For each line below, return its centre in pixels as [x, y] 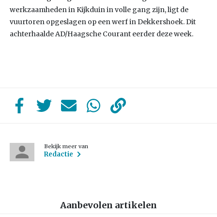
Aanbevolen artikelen [108, 205]
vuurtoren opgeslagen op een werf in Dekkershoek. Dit [103, 22]
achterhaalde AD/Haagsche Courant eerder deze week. [101, 34]
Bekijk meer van [66, 146]
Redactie [59, 154]
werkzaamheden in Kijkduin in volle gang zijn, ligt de [99, 10]
